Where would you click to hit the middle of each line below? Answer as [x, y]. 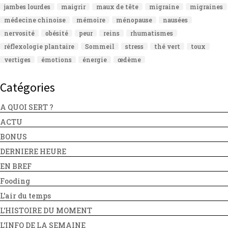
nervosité [19, 33]
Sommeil [100, 47]
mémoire [91, 20]
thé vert [167, 47]
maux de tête [117, 7]
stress [134, 47]
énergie [95, 60]
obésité [57, 33]
